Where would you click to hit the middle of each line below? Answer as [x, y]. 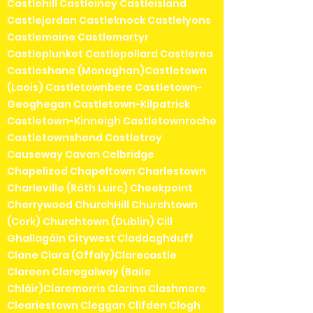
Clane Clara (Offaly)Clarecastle [92, 255]
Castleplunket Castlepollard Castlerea [110, 53]
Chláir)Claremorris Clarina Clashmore [107, 288]
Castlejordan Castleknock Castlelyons [109, 20]
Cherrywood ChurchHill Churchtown [102, 204]
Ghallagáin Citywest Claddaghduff [100, 238]
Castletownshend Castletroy [85, 137]
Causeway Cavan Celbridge [81, 154]
